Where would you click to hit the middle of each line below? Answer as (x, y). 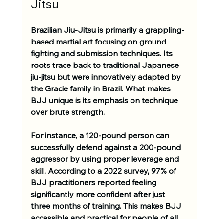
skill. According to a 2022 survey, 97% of (104, 170)
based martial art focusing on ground (99, 41)
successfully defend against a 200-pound (107, 147)
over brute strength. (68, 112)
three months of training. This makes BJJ (107, 206)
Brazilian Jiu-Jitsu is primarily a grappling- (107, 30)
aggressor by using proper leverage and (106, 159)
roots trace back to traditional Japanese (106, 65)
